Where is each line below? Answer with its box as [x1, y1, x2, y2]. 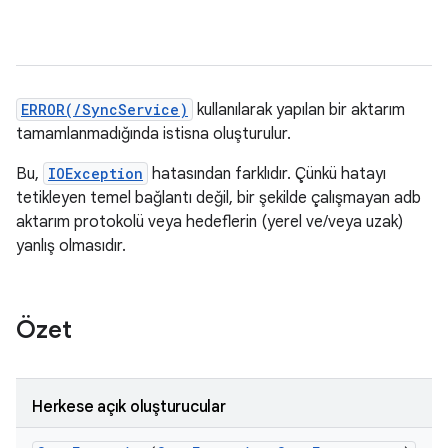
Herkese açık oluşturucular [32, 397, 226, 417]
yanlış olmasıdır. [16, 236, 126, 256]
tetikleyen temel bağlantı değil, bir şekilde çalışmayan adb [16, 188, 421, 208]
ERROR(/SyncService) [21, 100, 188, 119]
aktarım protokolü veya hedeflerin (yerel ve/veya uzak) [16, 212, 403, 232]
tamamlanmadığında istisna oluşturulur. [16, 124, 291, 144]
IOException [48, 164, 143, 183]
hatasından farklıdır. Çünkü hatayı [148, 164, 386, 184]
